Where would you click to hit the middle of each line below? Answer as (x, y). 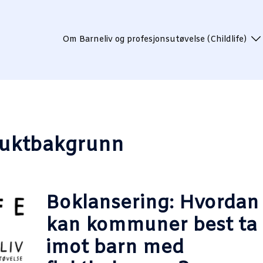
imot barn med (114, 248)
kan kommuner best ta (151, 225)
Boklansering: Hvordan (152, 203)
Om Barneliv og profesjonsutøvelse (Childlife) (154, 40)
